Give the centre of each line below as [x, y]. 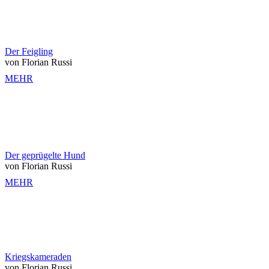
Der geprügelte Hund [45, 155]
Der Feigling [29, 51]
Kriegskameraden [38, 256]
